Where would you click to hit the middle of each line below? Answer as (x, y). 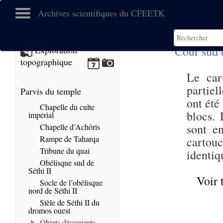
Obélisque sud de (66, 163)
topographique (46, 62)
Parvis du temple (51, 91)
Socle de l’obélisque (70, 182)
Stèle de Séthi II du (69, 202)
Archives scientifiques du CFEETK (101, 13)
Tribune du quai (64, 151)
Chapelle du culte (66, 107)
